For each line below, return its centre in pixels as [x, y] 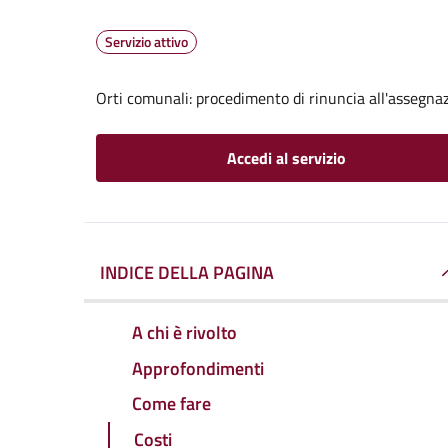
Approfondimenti [198, 368]
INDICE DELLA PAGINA [187, 272]
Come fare [171, 404]
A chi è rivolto [184, 332]
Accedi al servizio [286, 158]
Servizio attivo [146, 41]
